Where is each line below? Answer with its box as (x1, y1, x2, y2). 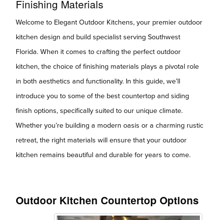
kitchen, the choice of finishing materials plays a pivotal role (16, 62, 199, 71)
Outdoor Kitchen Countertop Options (16, 192, 199, 207)
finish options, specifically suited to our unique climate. (16, 106, 183, 115)
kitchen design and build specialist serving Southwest (16, 32, 180, 41)
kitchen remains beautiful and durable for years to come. (16, 150, 191, 159)
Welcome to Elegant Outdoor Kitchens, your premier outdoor (16, 18, 202, 27)
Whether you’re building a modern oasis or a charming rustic (16, 121, 203, 130)
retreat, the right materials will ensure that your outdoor (16, 136, 187, 144)
